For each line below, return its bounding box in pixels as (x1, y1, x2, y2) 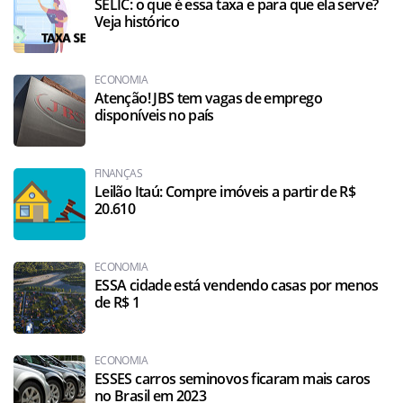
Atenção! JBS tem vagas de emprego (94, 88, 322, 109)
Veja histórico (94, 12, 180, 32)
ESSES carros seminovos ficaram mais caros (94, 369, 371, 390)
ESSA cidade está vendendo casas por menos (94, 275, 379, 296)
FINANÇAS (94, 166, 142, 182)
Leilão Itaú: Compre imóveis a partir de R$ (94, 182, 356, 202)
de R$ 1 (94, 292, 140, 313)
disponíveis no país (94, 105, 214, 126)
